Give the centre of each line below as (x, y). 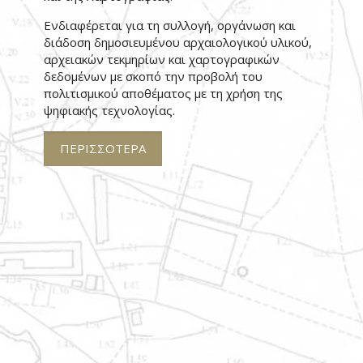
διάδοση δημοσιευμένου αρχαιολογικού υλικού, (177, 42)
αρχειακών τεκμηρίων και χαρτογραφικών (161, 59)
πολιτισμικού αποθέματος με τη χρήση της (163, 93)
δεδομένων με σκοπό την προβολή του (153, 76)
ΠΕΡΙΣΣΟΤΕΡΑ (102, 148)
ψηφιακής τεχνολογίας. (109, 110)
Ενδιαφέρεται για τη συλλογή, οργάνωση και (169, 25)
